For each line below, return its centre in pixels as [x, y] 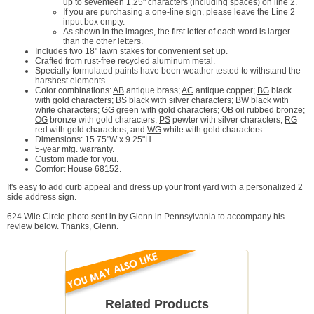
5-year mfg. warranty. [75, 150]
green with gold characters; [168, 110]
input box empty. [94, 22]
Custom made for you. [77, 159]
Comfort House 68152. [78, 169]
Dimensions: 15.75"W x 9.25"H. [94, 140]
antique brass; [153, 91]
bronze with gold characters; [103, 120]
